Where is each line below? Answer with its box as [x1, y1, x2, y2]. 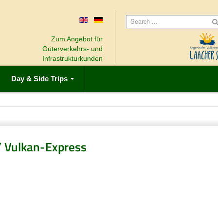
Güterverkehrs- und [42, 45, 103, 53]
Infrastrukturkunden [42, 54, 103, 62]
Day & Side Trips [11, 75, 68, 83]
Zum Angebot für [51, 35, 103, 43]
